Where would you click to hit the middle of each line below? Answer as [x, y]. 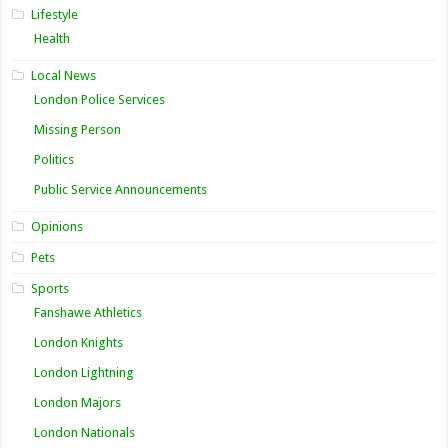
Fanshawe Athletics [88, 313]
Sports [50, 289]
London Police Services [100, 100]
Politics [54, 160]
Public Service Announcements [121, 190]
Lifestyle [55, 15]
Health [52, 39]
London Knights [79, 343]
